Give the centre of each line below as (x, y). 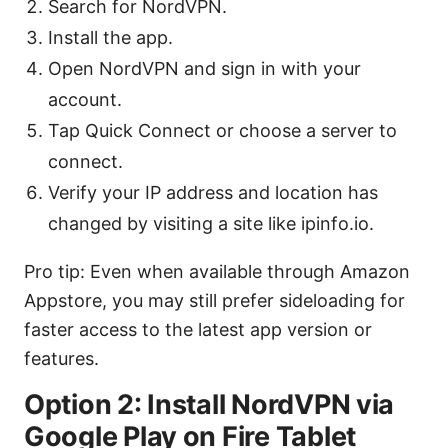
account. (85, 100)
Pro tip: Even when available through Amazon (217, 272)
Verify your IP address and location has (213, 193)
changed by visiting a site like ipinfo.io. (211, 224)
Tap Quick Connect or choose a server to (222, 131)
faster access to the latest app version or (198, 330)
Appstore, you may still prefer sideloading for (214, 301)
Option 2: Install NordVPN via (209, 405)
